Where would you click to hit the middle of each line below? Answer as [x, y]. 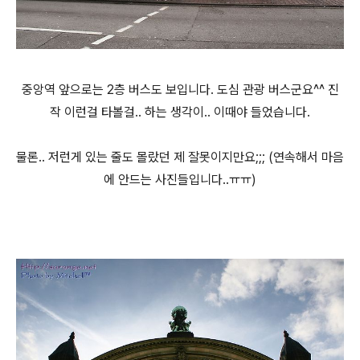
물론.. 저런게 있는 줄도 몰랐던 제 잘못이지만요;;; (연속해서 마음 [180, 157]
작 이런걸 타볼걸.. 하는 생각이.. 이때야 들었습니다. [180, 112]
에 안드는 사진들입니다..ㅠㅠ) [180, 179]
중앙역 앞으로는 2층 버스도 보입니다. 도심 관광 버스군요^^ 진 [180, 89]
